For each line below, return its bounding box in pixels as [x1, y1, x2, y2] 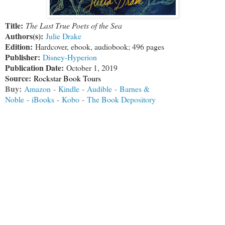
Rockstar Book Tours [34, 72, 101, 83]
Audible [87, 83, 112, 94]
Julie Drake [46, 30, 81, 41]
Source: [5, 72, 31, 84]
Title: [5, 19, 23, 31]
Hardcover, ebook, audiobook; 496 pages [35, 41, 164, 52]
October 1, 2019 [66, 62, 118, 73]
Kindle [58, 83, 79, 94]
